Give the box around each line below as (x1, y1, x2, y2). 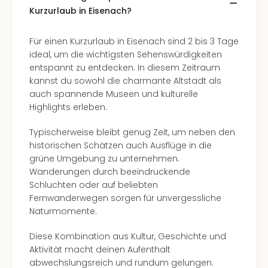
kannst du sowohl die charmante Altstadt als (29, 75, 221, 87)
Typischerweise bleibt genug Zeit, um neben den (29, 126, 235, 138)
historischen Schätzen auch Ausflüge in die (29, 139, 212, 151)
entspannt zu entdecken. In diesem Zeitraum (29, 62, 220, 74)
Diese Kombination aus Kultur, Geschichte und (29, 230, 226, 242)
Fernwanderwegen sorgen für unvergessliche (29, 192, 221, 204)
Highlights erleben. (29, 101, 107, 113)
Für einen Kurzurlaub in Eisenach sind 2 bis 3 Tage (29, 35, 239, 47)
